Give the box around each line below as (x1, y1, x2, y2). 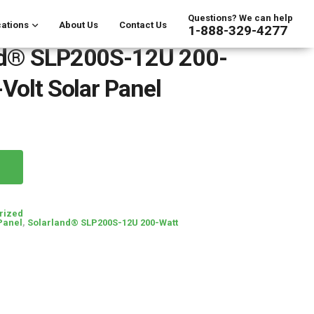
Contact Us (119, 19, 167, 30)
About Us (59, 19, 98, 30)
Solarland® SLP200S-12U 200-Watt (27, 217, 178, 228)
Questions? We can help (188, 12, 293, 23)
